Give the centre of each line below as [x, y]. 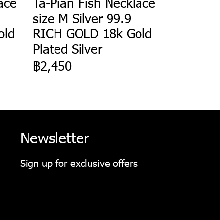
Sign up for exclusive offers [79, 162]
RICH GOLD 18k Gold [92, 33]
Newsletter [55, 137]
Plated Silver [67, 48]
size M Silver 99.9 [82, 18]
